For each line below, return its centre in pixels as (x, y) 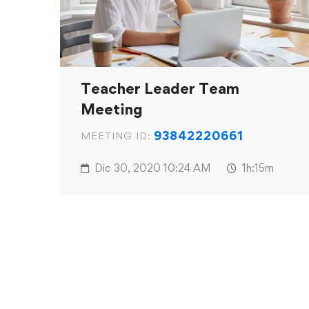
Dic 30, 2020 (128, 168)
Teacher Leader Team (160, 89)
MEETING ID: (116, 136)
